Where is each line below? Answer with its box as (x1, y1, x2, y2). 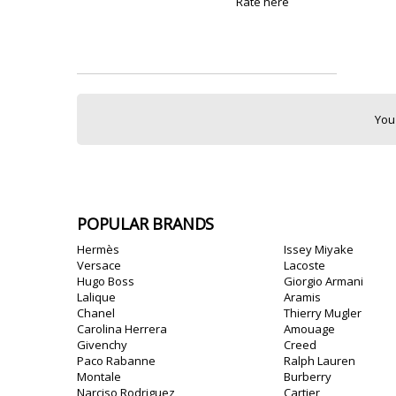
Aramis (284, 289, 321, 305)
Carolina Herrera (77, 321, 167, 337)
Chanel (77, 305, 115, 321)
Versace (77, 257, 121, 273)
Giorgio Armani (284, 273, 363, 289)
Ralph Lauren (284, 353, 355, 369)
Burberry (284, 369, 331, 385)
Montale (77, 369, 121, 385)
